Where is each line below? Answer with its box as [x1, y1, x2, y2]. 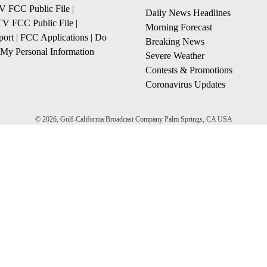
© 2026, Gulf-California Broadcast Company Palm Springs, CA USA [35, 115, 232, 123]
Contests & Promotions [145, 65, 232, 75]
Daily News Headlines [145, 8, 231, 18]
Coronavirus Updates [145, 79, 225, 89]
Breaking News [145, 36, 204, 46]
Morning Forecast [145, 22, 212, 32]
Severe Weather [145, 51, 204, 61]
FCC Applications [20, 32, 88, 42]
